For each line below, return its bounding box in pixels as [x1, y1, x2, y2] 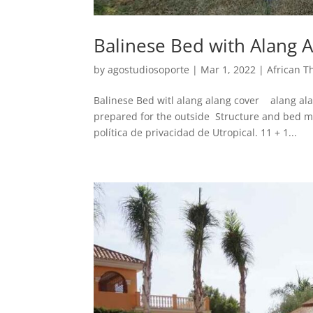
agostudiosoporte [108, 62, 190, 76]
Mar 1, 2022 [201, 62, 256, 76]
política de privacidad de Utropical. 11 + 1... [94, 125, 298, 139]
